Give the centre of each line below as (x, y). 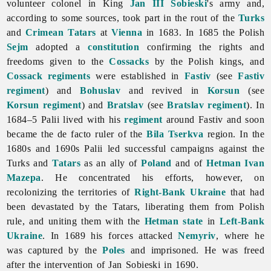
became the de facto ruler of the (77, 134)
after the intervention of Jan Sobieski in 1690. (103, 264)
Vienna (127, 32)
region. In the (234, 134)
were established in (137, 76)
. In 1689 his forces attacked (110, 235)
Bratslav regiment (207, 105)
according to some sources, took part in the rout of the (122, 18)
